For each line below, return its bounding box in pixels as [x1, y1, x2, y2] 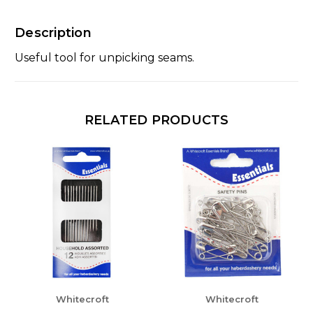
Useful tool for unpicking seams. [15, 51, 194, 65]
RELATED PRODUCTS [84, 112, 229, 129]
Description [15, 24, 92, 41]
